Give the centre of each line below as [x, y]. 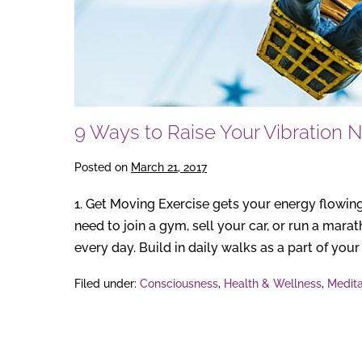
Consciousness [179, 284]
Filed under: [105, 284]
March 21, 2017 [169, 167]
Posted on [101, 167]
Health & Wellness [273, 284]
